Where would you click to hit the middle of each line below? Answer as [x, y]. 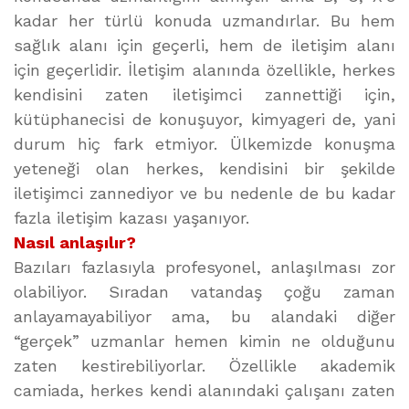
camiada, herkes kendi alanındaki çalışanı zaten [204, 390]
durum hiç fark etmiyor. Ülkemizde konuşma [204, 144]
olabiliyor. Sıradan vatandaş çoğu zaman [204, 292]
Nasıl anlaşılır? [75, 242]
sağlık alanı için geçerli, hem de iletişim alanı [204, 45]
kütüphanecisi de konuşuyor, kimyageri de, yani [204, 119]
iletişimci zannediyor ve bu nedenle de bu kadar [204, 193]
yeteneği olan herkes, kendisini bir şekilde [204, 168]
